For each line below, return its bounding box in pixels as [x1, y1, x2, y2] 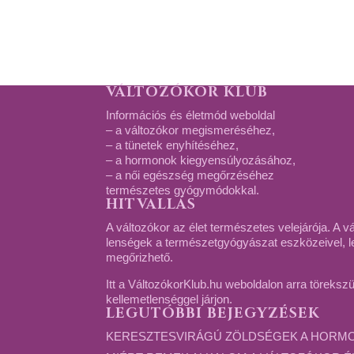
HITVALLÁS [106, 194, 197, 214]
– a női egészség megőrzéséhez [106, 168, 275, 182]
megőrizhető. [106, 250, 174, 264]
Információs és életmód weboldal [106, 108, 276, 122]
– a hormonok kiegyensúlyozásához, [106, 153, 296, 167]
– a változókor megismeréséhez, [106, 123, 276, 137]
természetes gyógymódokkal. [106, 183, 260, 197]
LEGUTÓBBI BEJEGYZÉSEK [106, 303, 321, 323]
